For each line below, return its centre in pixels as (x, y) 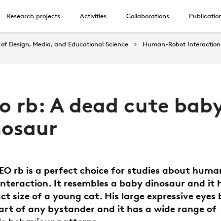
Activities (93, 16)
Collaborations (147, 16)
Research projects (33, 16)
